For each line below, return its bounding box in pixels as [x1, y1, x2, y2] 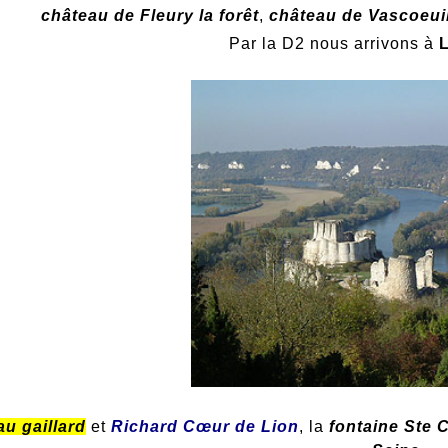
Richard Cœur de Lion [110, 417, 299, 435]
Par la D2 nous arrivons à [228, 35, 439, 53]
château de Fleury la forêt [41, 7, 260, 25]
